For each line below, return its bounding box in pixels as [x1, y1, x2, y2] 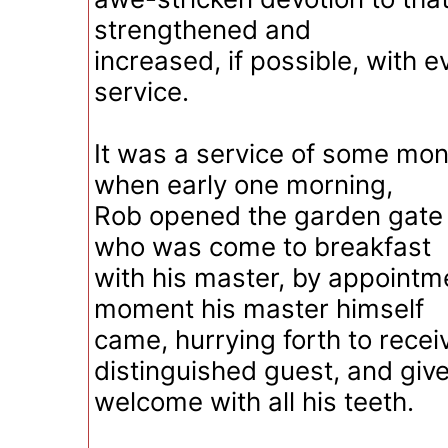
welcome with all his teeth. [94, 386, 414, 417]
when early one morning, [94, 169, 393, 200]
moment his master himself [94, 293, 424, 324]
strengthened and [94, 14, 311, 45]
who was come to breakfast [94, 231, 431, 262]
